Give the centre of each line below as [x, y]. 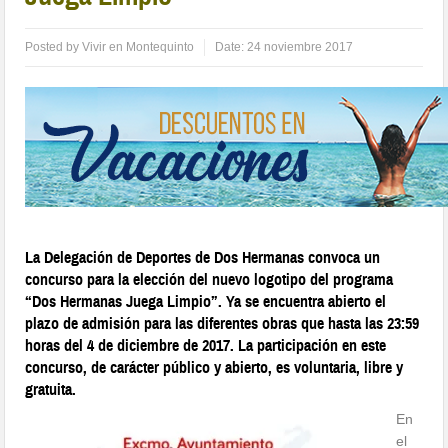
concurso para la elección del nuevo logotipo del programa [209, 280]
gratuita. [51, 390]
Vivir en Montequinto [138, 47]
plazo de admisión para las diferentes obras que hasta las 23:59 [222, 324]
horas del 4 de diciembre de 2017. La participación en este [206, 346]
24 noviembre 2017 [300, 47]
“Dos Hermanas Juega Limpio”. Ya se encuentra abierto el [206, 302]
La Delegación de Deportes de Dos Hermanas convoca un [203, 258]
